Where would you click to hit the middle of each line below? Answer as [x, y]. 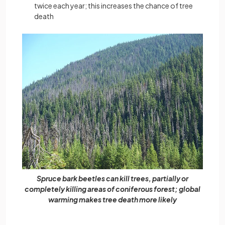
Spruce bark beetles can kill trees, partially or [113, 179]
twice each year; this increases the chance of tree [114, 6]
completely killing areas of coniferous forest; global [113, 189]
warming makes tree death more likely [113, 200]
